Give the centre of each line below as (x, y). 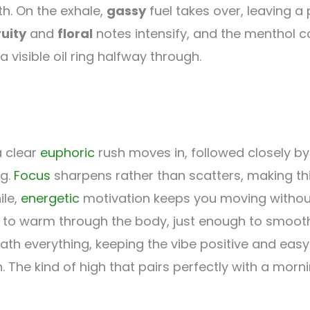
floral (75, 34)
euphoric (67, 153)
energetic (50, 199)
